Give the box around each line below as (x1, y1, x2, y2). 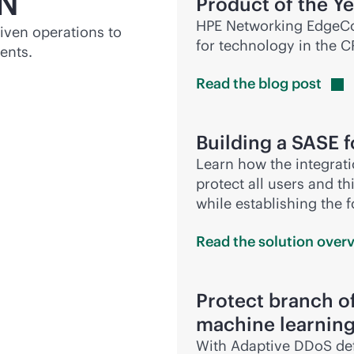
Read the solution (196, 232, 317, 251)
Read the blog (196, 74, 292, 93)
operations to (28, 23, 122, 42)
